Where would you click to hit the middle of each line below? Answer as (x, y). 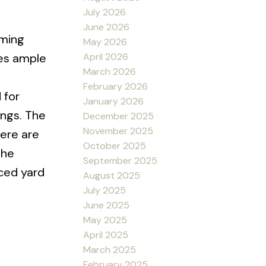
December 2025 (119, 116)
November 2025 (118, 131)
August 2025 (112, 175)
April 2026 (106, 56)
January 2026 (114, 101)
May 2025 (105, 220)
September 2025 (121, 160)
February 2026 (116, 86)
